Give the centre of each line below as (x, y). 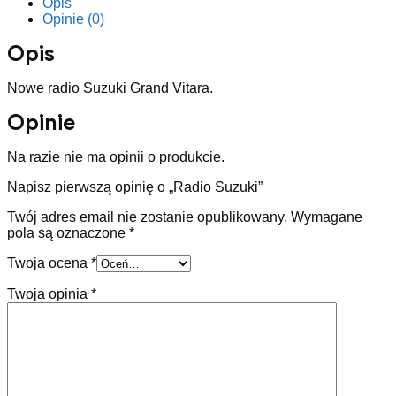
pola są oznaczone (68, 233)
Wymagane (327, 217)
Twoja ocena (49, 263)
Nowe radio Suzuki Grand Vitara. (110, 88)
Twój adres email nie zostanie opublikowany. (147, 217)
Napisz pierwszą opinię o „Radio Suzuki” (135, 187)
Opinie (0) (73, 19)
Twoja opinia (49, 294)
